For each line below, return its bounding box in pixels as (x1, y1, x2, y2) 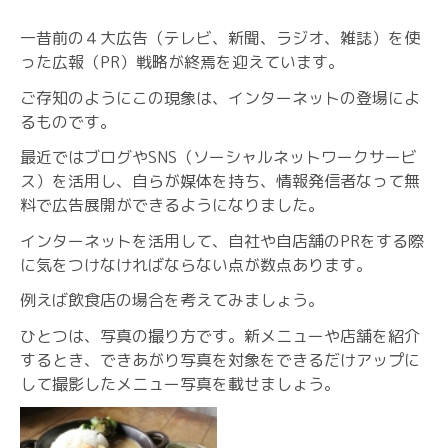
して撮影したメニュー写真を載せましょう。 (20, 372, 340, 395)
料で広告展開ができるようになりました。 (20, 194, 324, 216)
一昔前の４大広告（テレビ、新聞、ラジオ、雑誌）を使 (20, 27, 420, 49)
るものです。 (20, 110, 116, 133)
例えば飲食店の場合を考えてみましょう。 (20, 289, 324, 311)
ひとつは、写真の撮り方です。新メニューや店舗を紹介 (20, 324, 420, 347)
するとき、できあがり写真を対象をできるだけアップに (20, 348, 420, 371)
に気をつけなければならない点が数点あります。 (20, 253, 372, 276)
